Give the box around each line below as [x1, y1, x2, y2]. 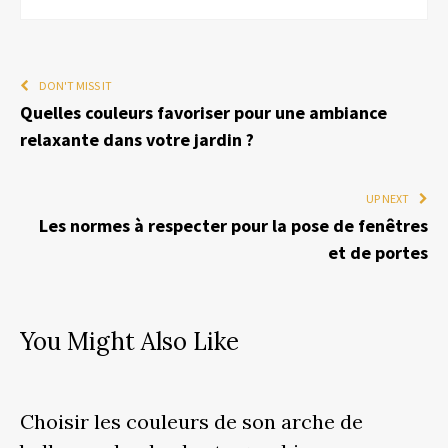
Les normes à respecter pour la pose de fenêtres [39, 213, 428, 237]
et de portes [328, 240, 428, 264]
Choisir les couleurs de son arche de [20, 408, 363, 434]
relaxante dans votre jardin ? [20, 127, 254, 151]
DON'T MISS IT [39, 77, 112, 93]
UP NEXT [366, 190, 409, 206]
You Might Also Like [20, 325, 239, 357]
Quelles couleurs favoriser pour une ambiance [20, 100, 387, 124]
